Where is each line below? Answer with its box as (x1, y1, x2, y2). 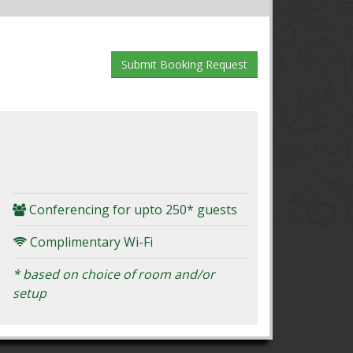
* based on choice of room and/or (13, 265, 216, 283)
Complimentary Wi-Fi (27, 232, 154, 251)
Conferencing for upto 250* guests (26, 200, 238, 218)
